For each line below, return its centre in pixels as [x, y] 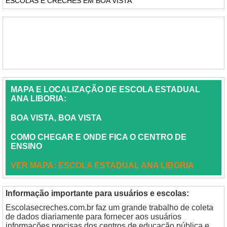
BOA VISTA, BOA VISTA [56, 118]
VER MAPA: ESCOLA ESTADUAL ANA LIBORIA [102, 165]
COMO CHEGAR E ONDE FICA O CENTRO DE [99, 137]
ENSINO [26, 146]
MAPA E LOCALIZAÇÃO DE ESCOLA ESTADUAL [105, 89]
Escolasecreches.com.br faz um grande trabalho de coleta [109, 207]
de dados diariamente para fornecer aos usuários [93, 217]
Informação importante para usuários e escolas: [97, 193]
